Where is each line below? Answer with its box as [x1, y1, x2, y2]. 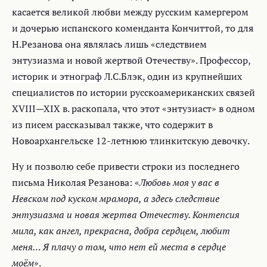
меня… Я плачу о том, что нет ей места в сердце [12, 240, 226, 253]
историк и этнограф [12, 69, 102, 83]
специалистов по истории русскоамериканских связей [12, 85, 255, 99]
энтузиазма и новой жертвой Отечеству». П [12, 53, 206, 67]
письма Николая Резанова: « [12, 175, 139, 189]
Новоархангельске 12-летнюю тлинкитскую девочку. [12, 133, 250, 147]
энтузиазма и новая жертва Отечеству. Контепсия [12, 207, 240, 221]
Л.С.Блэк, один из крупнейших [104, 69, 242, 83]
